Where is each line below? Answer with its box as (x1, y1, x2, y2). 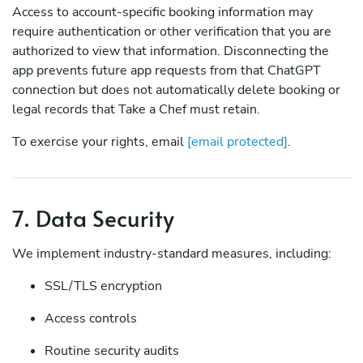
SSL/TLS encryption (45, 277, 162, 295)
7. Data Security (12, 202, 174, 233)
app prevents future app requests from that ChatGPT (12, 62, 321, 79)
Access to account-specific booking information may (12, 3, 313, 21)
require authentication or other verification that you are (12, 23, 331, 41)
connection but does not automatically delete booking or (12, 81, 340, 99)
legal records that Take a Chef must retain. (12, 100, 260, 118)
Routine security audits (45, 342, 179, 360)
